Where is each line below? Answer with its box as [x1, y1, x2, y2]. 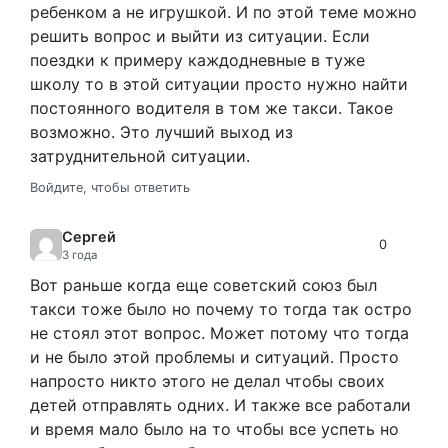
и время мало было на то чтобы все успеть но [30, 418, 399, 439]
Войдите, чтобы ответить [30, 179, 190, 195]
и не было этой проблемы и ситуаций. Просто [30, 346, 399, 367]
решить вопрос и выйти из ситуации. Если [30, 25, 370, 46]
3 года [62, 247, 98, 262]
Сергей [62, 227, 116, 245]
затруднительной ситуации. [30, 145, 250, 166]
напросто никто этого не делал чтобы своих [30, 370, 385, 391]
